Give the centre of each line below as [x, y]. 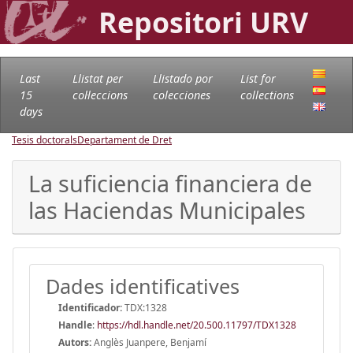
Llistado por [183, 78]
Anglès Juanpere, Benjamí [149, 342]
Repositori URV [203, 22]
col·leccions [100, 95]
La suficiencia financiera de [170, 183]
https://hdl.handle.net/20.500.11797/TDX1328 [197, 325]
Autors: [75, 342]
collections [268, 95]
